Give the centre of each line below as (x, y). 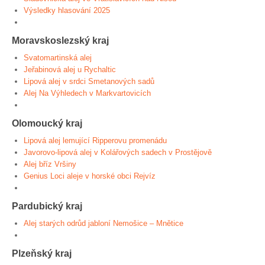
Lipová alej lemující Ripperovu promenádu (95, 140)
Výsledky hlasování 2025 (67, 10)
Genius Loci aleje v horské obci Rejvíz (90, 176)
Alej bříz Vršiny (50, 164)
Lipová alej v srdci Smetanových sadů (89, 81)
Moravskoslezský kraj (60, 40)
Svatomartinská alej (58, 58)
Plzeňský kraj (42, 253)
